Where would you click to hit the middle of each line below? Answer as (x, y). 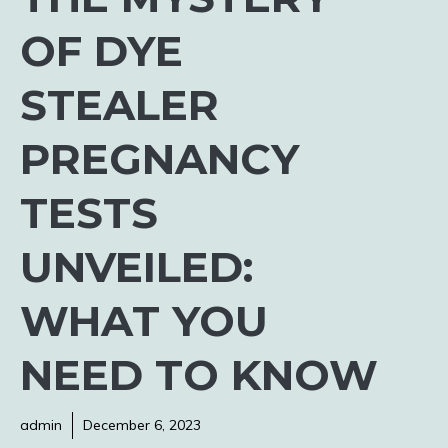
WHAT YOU (144, 321)
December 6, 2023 (142, 425)
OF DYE (101, 51)
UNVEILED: (136, 267)
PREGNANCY (159, 159)
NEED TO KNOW (199, 375)
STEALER (119, 105)
